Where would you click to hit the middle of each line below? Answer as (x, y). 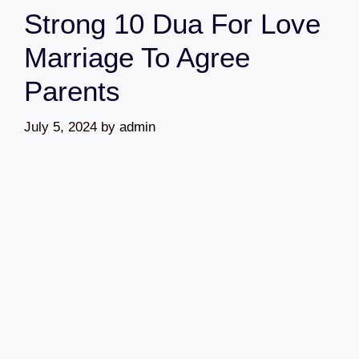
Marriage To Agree (137, 58)
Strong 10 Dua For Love (172, 24)
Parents (72, 91)
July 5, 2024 (61, 127)
